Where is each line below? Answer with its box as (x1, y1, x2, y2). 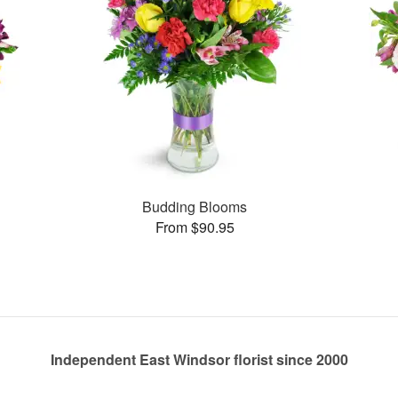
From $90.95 (155, 216, 235, 237)
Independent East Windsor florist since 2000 (50, 349, 348, 370)
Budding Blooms (142, 195, 248, 217)
